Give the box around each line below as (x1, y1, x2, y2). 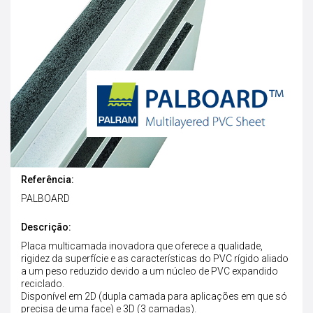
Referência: (21, 174, 74, 185)
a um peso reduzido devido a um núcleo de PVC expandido (21, 265, 278, 277)
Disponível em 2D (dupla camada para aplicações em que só (21, 291, 287, 302)
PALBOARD (21, 193, 70, 204)
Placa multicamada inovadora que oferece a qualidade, (21, 240, 263, 252)
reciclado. (21, 278, 64, 289)
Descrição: (21, 221, 71, 233)
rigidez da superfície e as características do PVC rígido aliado (21, 253, 289, 264)
